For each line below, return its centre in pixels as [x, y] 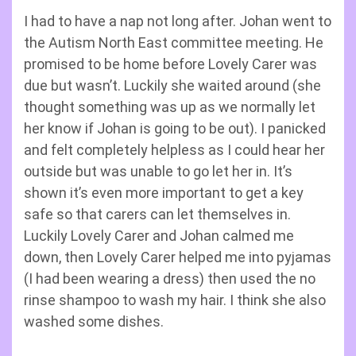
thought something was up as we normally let [170, 107]
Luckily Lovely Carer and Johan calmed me [159, 236]
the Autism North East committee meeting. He [174, 43]
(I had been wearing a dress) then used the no [170, 279]
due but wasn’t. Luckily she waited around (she [172, 85]
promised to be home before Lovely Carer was [170, 64]
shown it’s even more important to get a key [164, 193]
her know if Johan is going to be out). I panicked [175, 128]
